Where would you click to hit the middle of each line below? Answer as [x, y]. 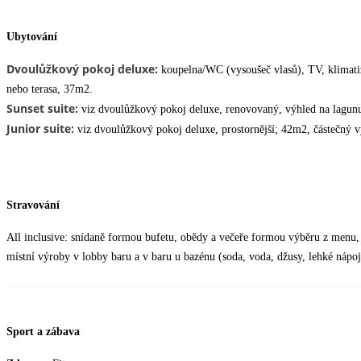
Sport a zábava [43, 332]
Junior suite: [40, 129]
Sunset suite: [42, 109]
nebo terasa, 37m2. [50, 89]
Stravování [33, 205]
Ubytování [32, 37]
